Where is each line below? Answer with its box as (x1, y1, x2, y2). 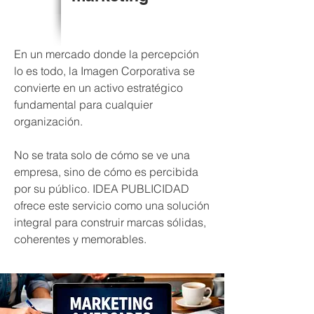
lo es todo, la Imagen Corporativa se (14, 64, 195, 78)
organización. (14, 114, 83, 128)
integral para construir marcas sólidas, (14, 215, 206, 229)
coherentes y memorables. (14, 232, 146, 246)
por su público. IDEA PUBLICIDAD (14, 182, 189, 196)
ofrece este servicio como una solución (14, 198, 210, 212)
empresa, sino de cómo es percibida (14, 165, 198, 179)
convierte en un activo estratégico (14, 81, 183, 95)
